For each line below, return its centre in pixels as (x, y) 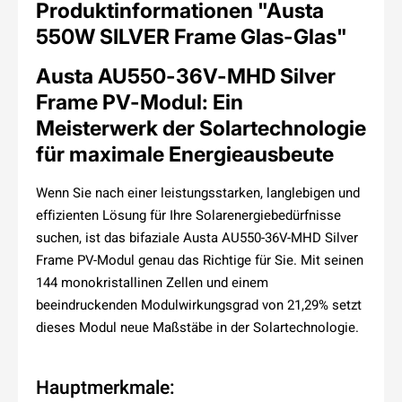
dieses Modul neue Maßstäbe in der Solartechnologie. (197, 327)
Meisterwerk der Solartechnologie (201, 128)
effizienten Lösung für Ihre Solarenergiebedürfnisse (188, 214)
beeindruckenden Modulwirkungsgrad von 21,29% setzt (199, 304)
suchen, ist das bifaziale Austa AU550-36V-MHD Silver (197, 237)
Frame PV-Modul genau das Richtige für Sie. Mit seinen (200, 259)
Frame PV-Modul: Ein (140, 102)
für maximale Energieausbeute (185, 154)
